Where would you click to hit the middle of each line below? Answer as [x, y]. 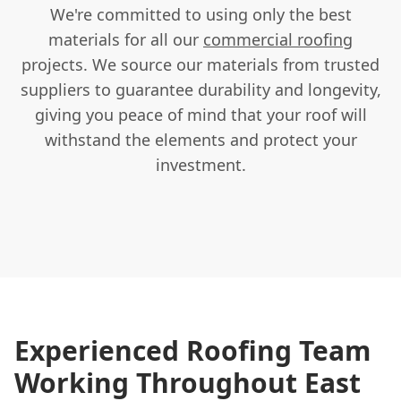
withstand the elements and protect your [200, 139]
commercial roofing [278, 39]
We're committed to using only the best [200, 14]
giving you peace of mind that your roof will [200, 114]
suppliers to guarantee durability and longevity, [200, 89]
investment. [200, 164]
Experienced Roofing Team [192, 350]
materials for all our [126, 39]
